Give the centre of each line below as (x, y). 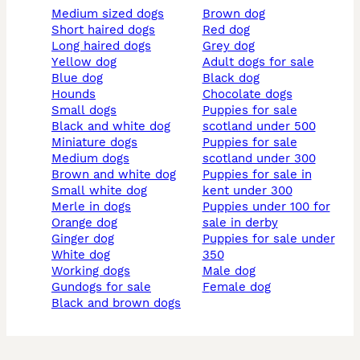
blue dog (81, 78)
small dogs (88, 110)
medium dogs (96, 158)
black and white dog (115, 126)
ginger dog (87, 239)
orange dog (89, 223)
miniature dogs (100, 142)
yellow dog (88, 62)
